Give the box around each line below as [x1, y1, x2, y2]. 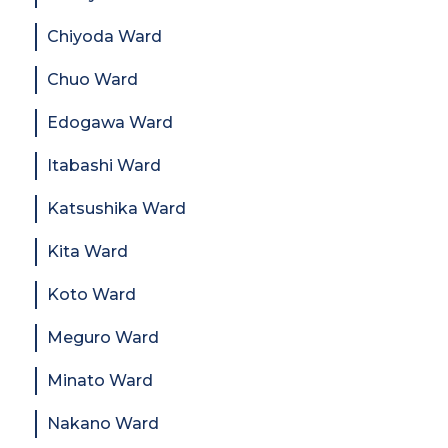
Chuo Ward [47, 69, 138, 89]
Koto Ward [47, 284, 136, 304]
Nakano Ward [47, 413, 159, 433]
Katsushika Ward [47, 198, 186, 218]
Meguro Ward [47, 327, 159, 347]
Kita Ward [47, 241, 128, 261]
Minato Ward [47, 370, 153, 390]
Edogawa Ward [47, 112, 173, 132]
